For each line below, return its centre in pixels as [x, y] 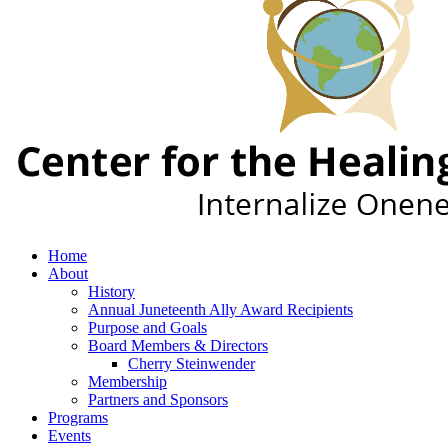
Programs [78, 417]
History [111, 291]
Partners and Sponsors [158, 399]
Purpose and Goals [147, 327]
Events [69, 435]
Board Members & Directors [178, 345]
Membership [127, 381]
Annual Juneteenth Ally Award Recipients [220, 309]
